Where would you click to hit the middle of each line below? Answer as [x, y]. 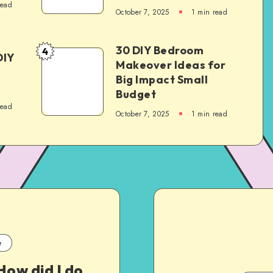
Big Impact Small [162, 79]
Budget [136, 94]
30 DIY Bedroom [160, 50]
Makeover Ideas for [171, 65]
